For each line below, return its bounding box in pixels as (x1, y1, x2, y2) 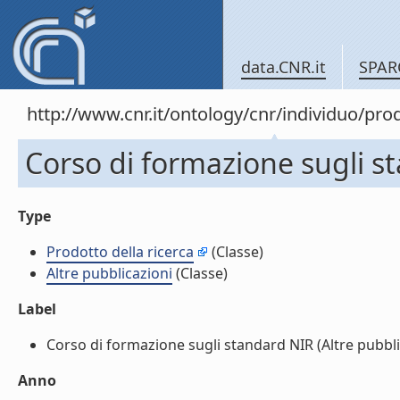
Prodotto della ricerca (46, 242, 194, 262)
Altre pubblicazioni (46, 263, 172, 283)
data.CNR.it (241, 56, 326, 78)
